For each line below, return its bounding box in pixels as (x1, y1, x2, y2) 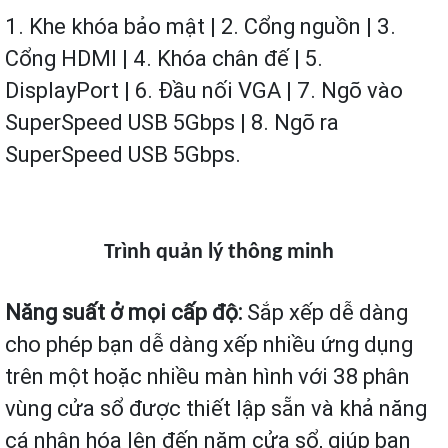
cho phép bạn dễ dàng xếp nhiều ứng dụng (5, 331, 413, 359)
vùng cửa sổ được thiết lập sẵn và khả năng (5, 395, 427, 423)
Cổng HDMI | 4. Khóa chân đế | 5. (5, 45, 323, 73)
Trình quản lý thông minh (104, 241, 334, 265)
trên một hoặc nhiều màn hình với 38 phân (5, 363, 410, 391)
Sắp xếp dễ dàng (247, 299, 408, 327)
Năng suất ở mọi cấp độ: (5, 299, 247, 327)
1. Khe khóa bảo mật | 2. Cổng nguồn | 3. (5, 13, 396, 41)
